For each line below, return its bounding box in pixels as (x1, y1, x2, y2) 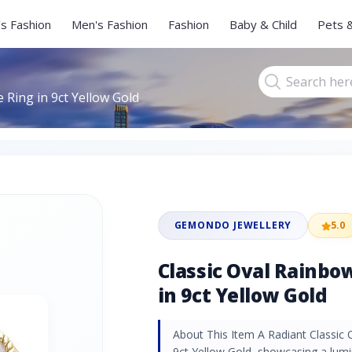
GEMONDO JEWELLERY (174, 218, 292, 232)
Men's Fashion (71, 16, 148, 32)
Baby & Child (229, 16, 297, 32)
